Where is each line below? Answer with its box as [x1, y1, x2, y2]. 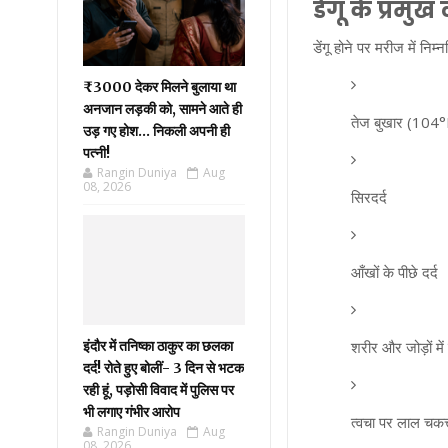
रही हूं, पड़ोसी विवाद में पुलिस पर [83, 381, 234, 399]
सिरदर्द [350, 186, 387, 207]
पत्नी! [83, 144, 110, 162]
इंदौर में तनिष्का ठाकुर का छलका [83, 337, 233, 355]
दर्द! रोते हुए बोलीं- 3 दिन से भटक [83, 359, 244, 377]
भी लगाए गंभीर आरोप [83, 403, 180, 421]
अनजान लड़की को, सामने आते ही [83, 100, 242, 118]
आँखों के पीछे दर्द [350, 261, 438, 282]
